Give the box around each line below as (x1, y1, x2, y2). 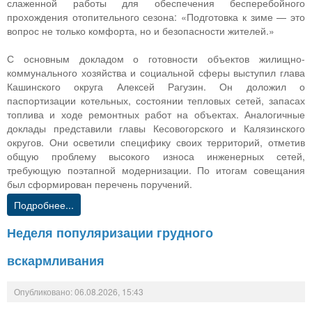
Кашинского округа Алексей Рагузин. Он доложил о (7, 79, 305, 93)
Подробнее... (14, 197, 74, 212)
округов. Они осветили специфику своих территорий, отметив (7, 134, 305, 149)
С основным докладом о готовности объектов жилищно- (7, 51, 305, 65)
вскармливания (7, 251, 104, 270)
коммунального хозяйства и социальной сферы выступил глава (7, 65, 305, 79)
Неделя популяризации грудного (7, 223, 213, 242)
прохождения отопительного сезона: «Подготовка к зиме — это (7, 9, 305, 24)
